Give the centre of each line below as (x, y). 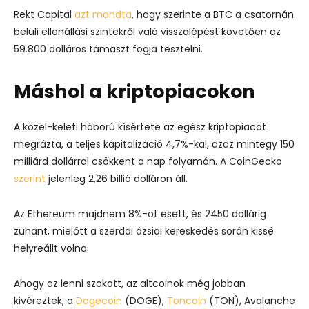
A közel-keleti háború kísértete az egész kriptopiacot (140, 127)
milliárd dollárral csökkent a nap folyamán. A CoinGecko (148, 161)
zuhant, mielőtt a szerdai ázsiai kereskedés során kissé (144, 231)
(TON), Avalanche (251, 301)
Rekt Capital (44, 14)
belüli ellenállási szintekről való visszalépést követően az (147, 32)
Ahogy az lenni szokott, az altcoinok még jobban (130, 283)
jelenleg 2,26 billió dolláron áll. (117, 179)
